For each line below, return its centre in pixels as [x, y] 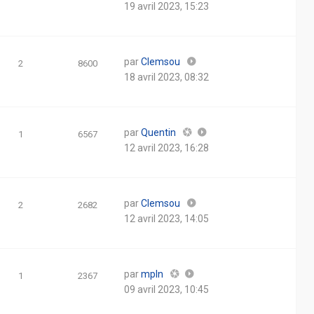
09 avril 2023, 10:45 [166, 289]
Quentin [158, 132]
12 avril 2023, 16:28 [166, 148]
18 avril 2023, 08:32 [166, 77]
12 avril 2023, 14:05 [166, 219]
